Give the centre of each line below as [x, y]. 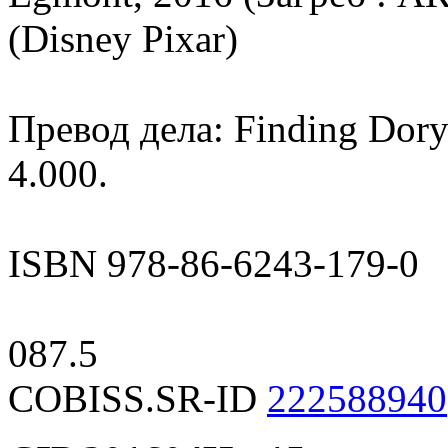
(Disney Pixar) [123, 38]
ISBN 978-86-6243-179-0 [213, 263]
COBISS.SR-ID [137, 398]
